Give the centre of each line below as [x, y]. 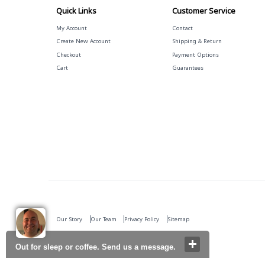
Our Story [69, 219]
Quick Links [76, 10]
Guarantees [188, 67]
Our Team [103, 219]
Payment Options [196, 54]
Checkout [68, 54]
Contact [183, 28]
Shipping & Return [197, 41]
